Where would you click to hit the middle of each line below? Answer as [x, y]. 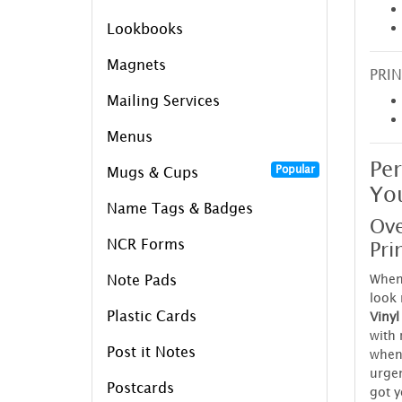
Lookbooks [145, 28]
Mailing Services [163, 100]
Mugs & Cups [153, 172]
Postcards [140, 387]
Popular [295, 169]
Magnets [136, 64]
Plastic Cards [152, 315]
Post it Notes [151, 351]
